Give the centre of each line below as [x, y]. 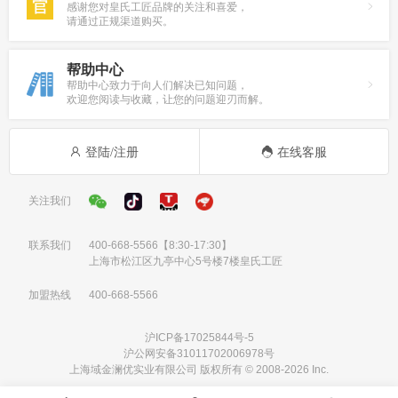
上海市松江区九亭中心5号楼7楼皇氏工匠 [186, 261]
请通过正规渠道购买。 [120, 21]
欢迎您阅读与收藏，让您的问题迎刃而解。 [168, 99]
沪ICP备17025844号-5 [199, 337]
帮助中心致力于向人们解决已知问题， [157, 85]
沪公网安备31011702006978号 [199, 353]
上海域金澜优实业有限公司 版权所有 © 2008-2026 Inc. [199, 369]
